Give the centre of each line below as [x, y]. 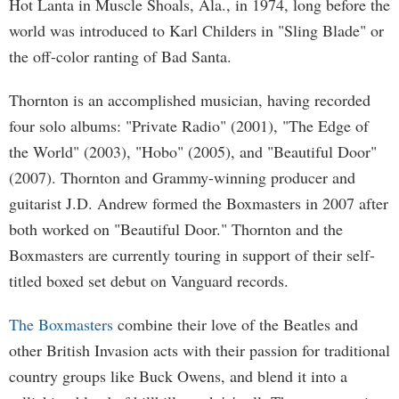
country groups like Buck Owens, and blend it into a [178, 376]
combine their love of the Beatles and [236, 324]
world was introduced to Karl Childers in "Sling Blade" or [196, 30]
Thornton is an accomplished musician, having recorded [190, 100]
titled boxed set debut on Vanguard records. [149, 281]
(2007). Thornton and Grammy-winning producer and [182, 177]
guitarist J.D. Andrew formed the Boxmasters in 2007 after [199, 203]
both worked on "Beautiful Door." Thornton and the [176, 229]
